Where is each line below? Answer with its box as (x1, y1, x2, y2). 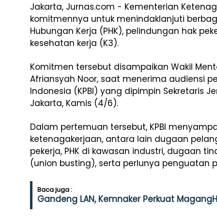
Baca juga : (37, 185, 72, 194)
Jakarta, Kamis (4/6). (30, 97, 118, 109)
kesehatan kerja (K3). (30, 37, 119, 49)
